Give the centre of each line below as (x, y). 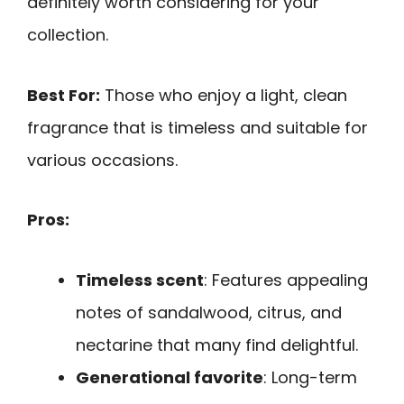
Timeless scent (140, 280)
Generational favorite (170, 377)
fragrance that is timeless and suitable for (197, 127)
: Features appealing (286, 280)
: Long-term (310, 377)
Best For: (64, 95)
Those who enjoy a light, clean (224, 95)
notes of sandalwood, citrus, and (209, 312)
